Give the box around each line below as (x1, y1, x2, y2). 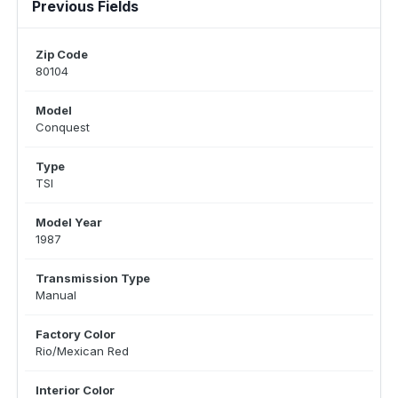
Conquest (36, 120, 90, 134)
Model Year (36, 215, 102, 229)
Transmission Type (36, 271, 150, 285)
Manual (36, 288, 76, 302)
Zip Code (36, 47, 88, 61)
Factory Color (36, 327, 115, 341)
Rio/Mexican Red (36, 344, 129, 358)
